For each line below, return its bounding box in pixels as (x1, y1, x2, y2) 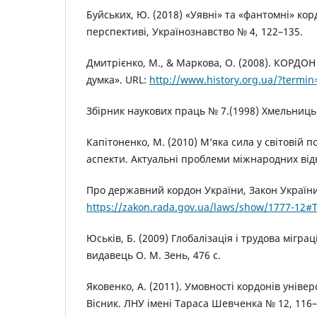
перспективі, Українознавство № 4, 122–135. (86, 25, 303, 39)
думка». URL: (86, 73, 149, 87)
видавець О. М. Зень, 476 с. (86, 248, 221, 263)
